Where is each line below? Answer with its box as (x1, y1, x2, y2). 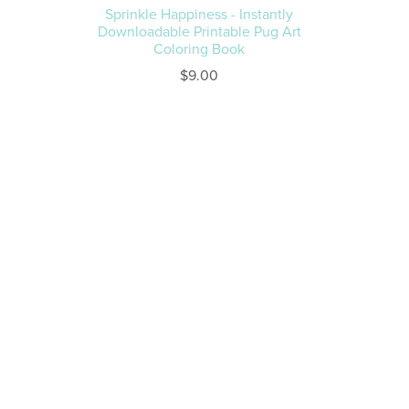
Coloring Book (153, 40, 246, 59)
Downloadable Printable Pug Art (97, 23, 301, 42)
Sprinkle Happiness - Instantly (105, 5, 294, 25)
